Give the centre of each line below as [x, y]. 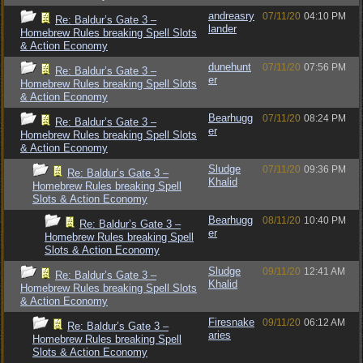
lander [222, 29]
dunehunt [230, 67]
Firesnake [231, 322]
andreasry [231, 16]
